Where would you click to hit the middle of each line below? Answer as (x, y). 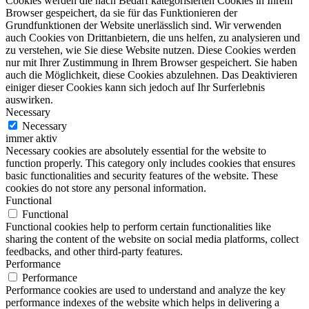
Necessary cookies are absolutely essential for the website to (136, 151)
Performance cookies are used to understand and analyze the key (146, 290)
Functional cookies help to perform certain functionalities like (138, 227)
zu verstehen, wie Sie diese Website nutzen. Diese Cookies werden (151, 50)
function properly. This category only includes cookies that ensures (150, 163)
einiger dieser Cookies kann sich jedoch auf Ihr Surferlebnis (135, 88)
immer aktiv (31, 139)
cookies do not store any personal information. (106, 188)
